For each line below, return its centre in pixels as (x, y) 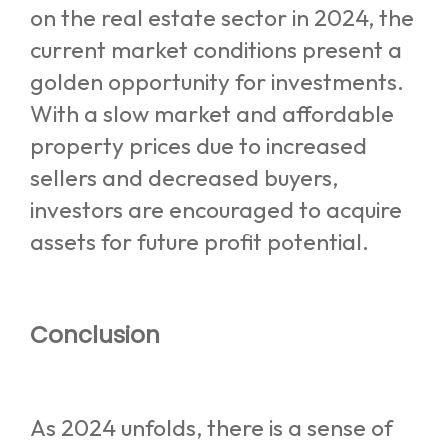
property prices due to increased (198, 146)
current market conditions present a (216, 50)
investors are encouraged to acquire (216, 210)
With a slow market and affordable (212, 114)
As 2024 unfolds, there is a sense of (211, 427)
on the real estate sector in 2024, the (222, 18)
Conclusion (95, 335)
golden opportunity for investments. (217, 82)
